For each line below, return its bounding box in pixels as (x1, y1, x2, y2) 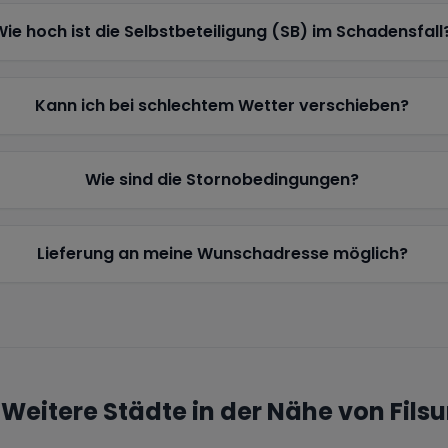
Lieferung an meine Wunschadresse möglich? (36, 241, 408, 265)
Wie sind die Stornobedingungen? (85, 167, 360, 191)
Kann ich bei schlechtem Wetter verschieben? (35, 93, 410, 117)
